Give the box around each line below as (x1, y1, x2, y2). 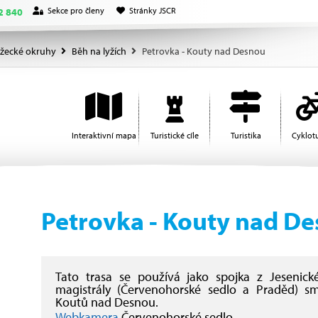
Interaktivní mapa (71, 130, 136, 141)
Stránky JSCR (129, 4, 175, 16)
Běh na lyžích (72, 45, 126, 57)
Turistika (230, 130, 261, 141)
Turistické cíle (150, 130, 199, 141)
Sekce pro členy (48, 4, 104, 16)
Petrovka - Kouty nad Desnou (142, 45, 265, 57)
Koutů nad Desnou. (55, 294, 158, 310)
